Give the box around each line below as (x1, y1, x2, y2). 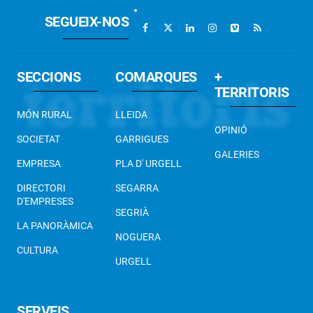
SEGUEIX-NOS (44, 13, 129, 30)
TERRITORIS (214, 84, 289, 101)
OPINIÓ (214, 124, 247, 136)
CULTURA (17, 245, 58, 256)
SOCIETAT (17, 133, 60, 145)
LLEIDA (115, 109, 148, 121)
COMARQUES (115, 68, 197, 86)
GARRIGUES (115, 133, 169, 145)
